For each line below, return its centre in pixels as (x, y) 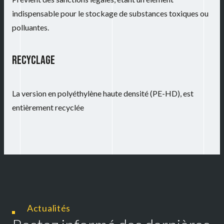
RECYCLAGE (33, 60)
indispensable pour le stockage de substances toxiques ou (110, 13)
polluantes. (30, 27)
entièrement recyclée (48, 107)
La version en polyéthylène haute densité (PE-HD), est (103, 93)
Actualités (49, 208)
